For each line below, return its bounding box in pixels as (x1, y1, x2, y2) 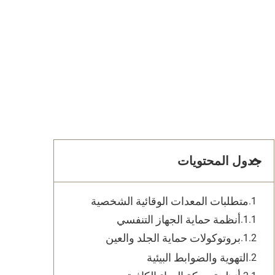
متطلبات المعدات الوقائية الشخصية (91, 195, 249, 207)
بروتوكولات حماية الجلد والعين (106, 231, 241, 244)
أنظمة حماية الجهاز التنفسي (117, 213, 241, 226)
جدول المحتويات (177, 153, 261, 168)
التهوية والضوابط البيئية (147, 251, 249, 264)
